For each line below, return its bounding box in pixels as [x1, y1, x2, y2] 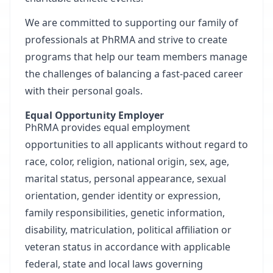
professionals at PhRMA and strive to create [25, 33, 227, 46]
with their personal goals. [25, 84, 143, 97]
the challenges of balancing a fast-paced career [25, 67, 243, 80]
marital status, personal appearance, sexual [25, 172, 226, 185]
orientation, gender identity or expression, [25, 189, 221, 202]
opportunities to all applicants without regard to [25, 138, 248, 151]
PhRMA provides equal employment [25, 121, 190, 134]
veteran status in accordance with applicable [25, 240, 230, 253]
